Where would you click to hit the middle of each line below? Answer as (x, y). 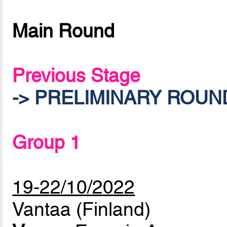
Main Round (64, 31)
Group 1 (47, 143)
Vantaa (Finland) (82, 210)
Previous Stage (77, 76)
